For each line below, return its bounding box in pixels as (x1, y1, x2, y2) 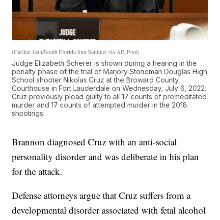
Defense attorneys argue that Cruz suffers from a (12, 189, 191, 201)
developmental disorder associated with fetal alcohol (12, 203, 206, 216)
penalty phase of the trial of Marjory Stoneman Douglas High (12, 67, 208, 76)
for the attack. (12, 165, 63, 177)
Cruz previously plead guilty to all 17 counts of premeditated (12, 92, 207, 101)
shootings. (12, 109, 45, 117)
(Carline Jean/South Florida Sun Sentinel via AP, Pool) (12, 47, 140, 55)
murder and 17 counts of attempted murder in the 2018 (12, 100, 188, 109)
